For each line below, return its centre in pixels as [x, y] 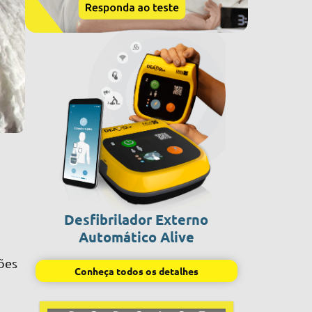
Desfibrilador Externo [136, 219]
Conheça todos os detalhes [136, 271]
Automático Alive [136, 237]
